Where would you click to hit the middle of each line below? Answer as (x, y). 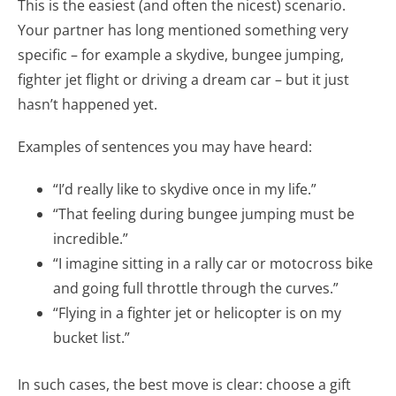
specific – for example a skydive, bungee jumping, (181, 54)
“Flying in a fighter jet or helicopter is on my (197, 312)
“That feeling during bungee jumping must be (204, 213)
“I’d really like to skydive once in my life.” (185, 189)
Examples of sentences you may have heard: (165, 146)
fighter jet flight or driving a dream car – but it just (183, 79)
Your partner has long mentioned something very (183, 30)
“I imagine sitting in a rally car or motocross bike (213, 263)
